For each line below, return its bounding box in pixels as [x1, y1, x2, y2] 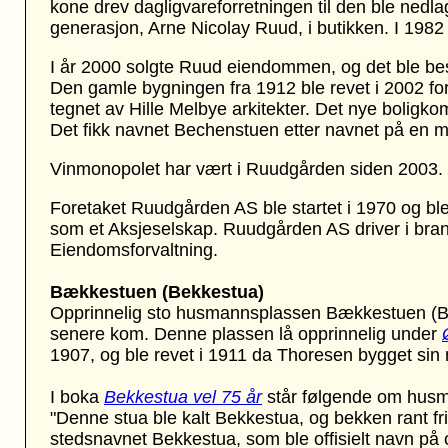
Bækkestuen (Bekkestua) [50, 282, 264, 302]
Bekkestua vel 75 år [104, 387, 262, 407]
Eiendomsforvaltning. [50, 240, 218, 260]
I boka [50, 387, 104, 407]
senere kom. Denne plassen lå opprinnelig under [50, 324, 442, 344]
